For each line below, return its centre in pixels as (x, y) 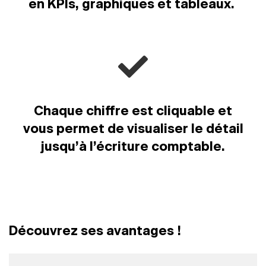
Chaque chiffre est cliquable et (133, 112)
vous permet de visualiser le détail (133, 129)
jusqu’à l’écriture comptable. (133, 147)
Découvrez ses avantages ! (95, 232)
